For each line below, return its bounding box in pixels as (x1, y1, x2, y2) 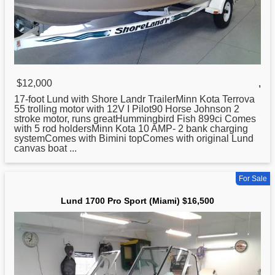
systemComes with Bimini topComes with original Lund (14, 133, 254, 144)
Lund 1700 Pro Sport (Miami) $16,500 (61, 195, 214, 206)
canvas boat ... (14, 142, 77, 153)
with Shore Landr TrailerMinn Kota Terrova (69, 93, 255, 104)
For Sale (239, 174, 267, 183)
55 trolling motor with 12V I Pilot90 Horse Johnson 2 (14, 103, 239, 114)
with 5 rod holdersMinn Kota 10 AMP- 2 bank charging (14, 123, 248, 134)
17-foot (14, 93, 47, 104)
